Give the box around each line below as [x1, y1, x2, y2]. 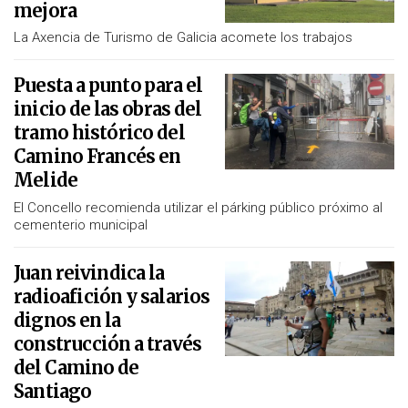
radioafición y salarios [14, 284, 210, 308]
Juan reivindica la [14, 260, 165, 284]
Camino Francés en [14, 145, 181, 168]
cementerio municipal [14, 216, 148, 233]
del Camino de [14, 355, 139, 379]
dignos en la [14, 308, 121, 331]
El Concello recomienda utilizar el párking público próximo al [14, 199, 382, 216]
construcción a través [14, 331, 202, 355]
